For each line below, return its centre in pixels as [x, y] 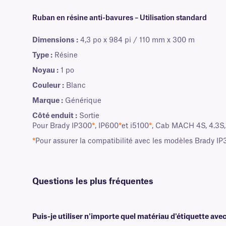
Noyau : [45, 71]
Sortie [88, 116]
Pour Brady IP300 [62, 126]
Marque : [48, 101]
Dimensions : [55, 41]
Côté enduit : [55, 116]
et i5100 [135, 126]
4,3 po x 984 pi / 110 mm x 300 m [136, 41]
